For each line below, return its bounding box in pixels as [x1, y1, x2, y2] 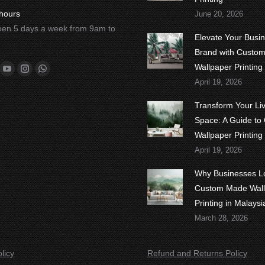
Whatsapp [41, 70, 79, 80]
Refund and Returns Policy [147, 248, 247, 258]
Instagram [24, 70, 62, 80]
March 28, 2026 [195, 214, 248, 222]
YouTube [6, 70, 39, 80]
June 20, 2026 [195, 9, 243, 18]
